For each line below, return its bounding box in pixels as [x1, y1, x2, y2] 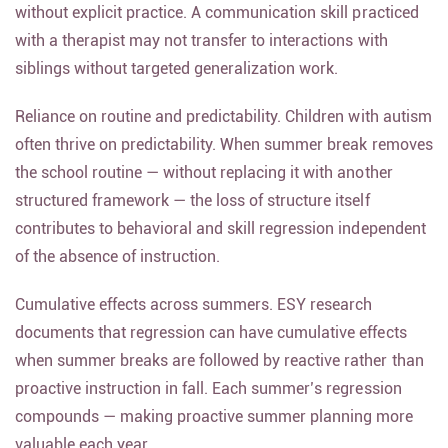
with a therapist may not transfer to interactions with [15, 42, 388, 61]
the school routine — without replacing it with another [15, 174, 393, 193]
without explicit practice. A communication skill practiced [15, 14, 419, 33]
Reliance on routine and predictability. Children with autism [15, 118, 432, 137]
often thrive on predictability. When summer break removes [15, 146, 433, 165]
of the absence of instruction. [15, 258, 221, 277]
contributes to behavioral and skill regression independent [15, 230, 426, 249]
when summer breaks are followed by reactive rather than [15, 362, 424, 381]
